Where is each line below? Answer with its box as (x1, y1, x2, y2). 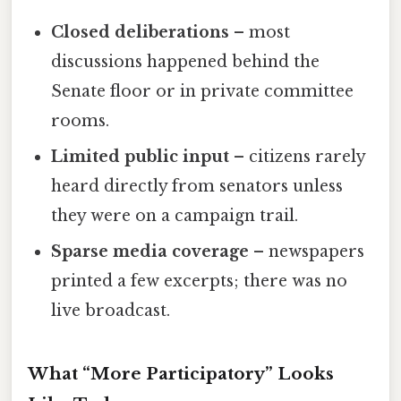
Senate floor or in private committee (51, 81, 354, 101)
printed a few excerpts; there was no (51, 270, 348, 291)
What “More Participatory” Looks (28, 363, 334, 384)
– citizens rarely (229, 146, 366, 166)
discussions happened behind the (51, 51, 320, 72)
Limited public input (51, 146, 230, 166)
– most (229, 21, 291, 42)
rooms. (51, 110, 110, 131)
